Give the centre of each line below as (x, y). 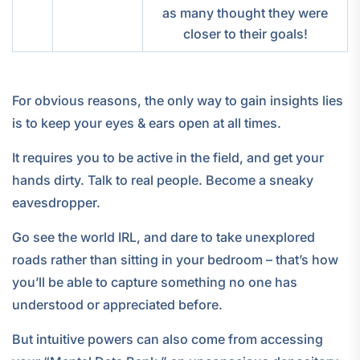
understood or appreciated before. (117, 305)
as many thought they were (245, 13)
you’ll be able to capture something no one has (155, 282)
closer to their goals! (245, 34)
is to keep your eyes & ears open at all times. (147, 123)
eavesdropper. (56, 203)
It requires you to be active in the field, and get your (168, 158)
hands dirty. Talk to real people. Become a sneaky (163, 180)
